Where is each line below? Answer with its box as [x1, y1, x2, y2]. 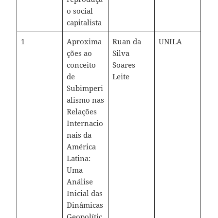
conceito [66, 60, 96, 70]
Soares [112, 60, 135, 70]
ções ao [66, 48, 92, 58]
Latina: [66, 153, 91, 163]
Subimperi [66, 83, 103, 93]
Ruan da [112, 36, 141, 47]
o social [66, 6, 93, 16]
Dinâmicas [66, 200, 103, 210]
